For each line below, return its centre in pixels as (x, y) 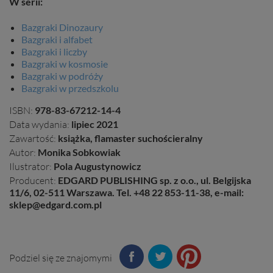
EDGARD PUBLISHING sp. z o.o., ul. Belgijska (154, 180)
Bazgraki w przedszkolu (70, 88)
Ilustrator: (30, 166)
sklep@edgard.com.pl (55, 204)
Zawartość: (33, 138)
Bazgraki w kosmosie (65, 63)
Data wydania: (39, 124)
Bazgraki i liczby (54, 51)
